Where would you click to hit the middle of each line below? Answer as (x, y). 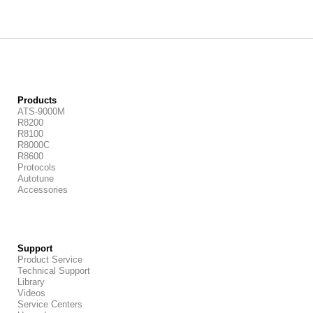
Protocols (37, 167)
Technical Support (54, 270)
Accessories (43, 189)
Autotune (36, 178)
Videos (31, 293)
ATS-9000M (41, 111)
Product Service (50, 259)
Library (31, 282)
